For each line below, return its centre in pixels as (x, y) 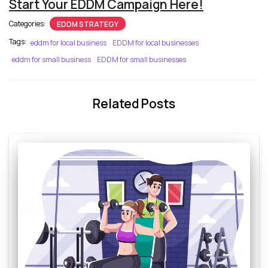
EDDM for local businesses (156, 42)
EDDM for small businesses (141, 59)
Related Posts (134, 103)
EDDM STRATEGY (88, 24)
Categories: (28, 23)
